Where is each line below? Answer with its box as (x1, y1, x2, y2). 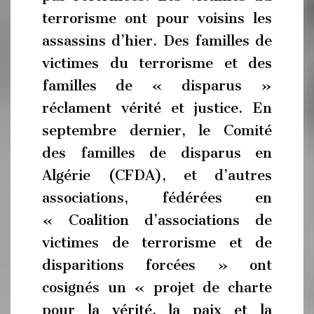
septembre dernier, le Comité (42, 122, 272, 139)
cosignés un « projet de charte (42, 279, 272, 296)
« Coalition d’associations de (42, 212, 272, 228)
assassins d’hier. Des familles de (42, 32, 272, 49)
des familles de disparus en (42, 144, 272, 161)
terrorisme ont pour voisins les (42, 10, 272, 27)
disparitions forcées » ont (42, 257, 272, 273)
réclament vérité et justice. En (42, 100, 272, 116)
